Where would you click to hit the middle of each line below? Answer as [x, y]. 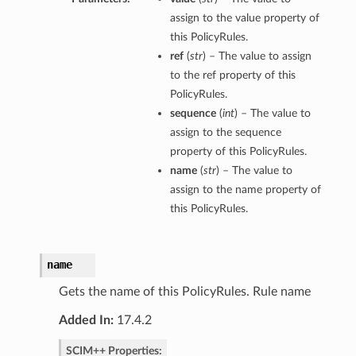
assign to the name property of [245, 190]
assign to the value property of [244, 18]
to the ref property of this [232, 75]
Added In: [86, 321]
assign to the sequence [225, 133]
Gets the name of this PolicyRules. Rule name [184, 292]
